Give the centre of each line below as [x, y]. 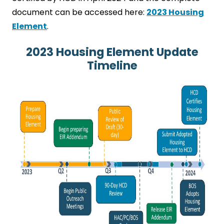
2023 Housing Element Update [112, 52]
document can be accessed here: [79, 12]
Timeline [112, 65]
